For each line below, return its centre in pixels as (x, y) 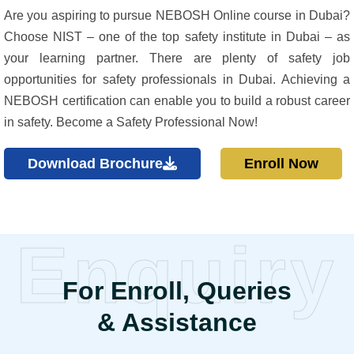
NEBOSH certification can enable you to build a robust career (177, 101)
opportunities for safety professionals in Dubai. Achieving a (177, 80)
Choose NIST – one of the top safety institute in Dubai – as (177, 37)
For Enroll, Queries (177, 290)
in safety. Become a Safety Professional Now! (131, 122)
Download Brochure (95, 164)
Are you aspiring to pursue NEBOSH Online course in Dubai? (177, 16)
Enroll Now (281, 164)
